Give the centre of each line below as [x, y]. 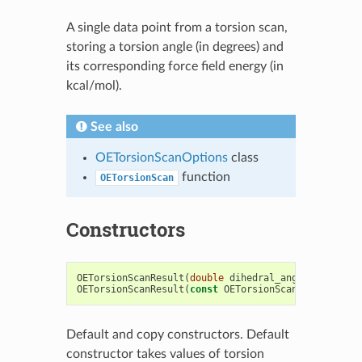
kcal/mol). [94, 85]
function [204, 177]
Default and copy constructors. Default [177, 334]
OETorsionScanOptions [161, 157]
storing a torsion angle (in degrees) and [175, 46]
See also [114, 126]
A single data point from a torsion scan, [177, 27]
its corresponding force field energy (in [175, 66]
